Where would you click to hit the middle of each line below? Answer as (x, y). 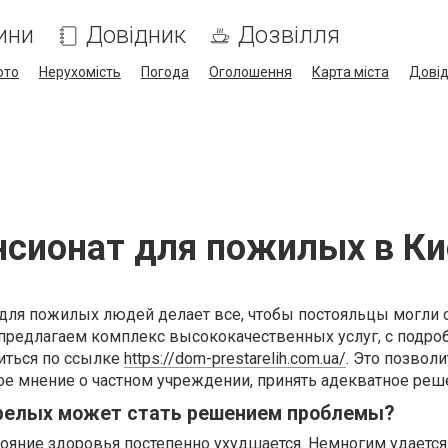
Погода (164, 72)
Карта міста (350, 72)
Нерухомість (79, 72)
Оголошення (250, 72)
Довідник (135, 35)
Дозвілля (288, 35)
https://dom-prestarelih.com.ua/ (235, 358)
